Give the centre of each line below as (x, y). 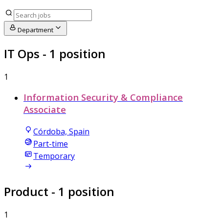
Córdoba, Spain (61, 132)
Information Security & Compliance (103, 97)
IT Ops (22, 53)
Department (35, 30)
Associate (45, 109)
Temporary (54, 156)
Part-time (51, 144)
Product (26, 192)
